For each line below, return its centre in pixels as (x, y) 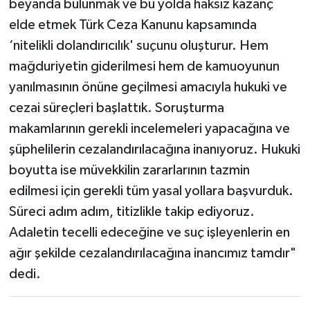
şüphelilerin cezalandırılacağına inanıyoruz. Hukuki (154, 150)
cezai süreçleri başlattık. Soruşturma (116, 108)
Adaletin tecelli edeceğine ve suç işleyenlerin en (149, 233)
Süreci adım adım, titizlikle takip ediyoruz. (131, 212)
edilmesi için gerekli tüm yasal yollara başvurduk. (151, 191)
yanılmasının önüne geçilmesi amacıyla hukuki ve (148, 88)
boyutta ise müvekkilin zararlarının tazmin (129, 171)
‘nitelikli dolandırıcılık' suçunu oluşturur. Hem (138, 46)
